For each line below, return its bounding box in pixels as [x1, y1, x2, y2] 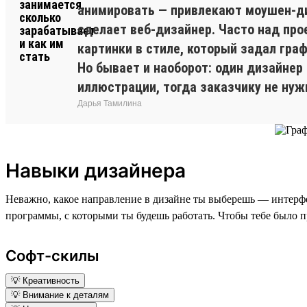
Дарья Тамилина [77, 98, 142, 108]
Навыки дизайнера [5, 158, 186, 182]
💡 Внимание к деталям [11, 289, 109, 300]
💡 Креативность [11, 275, 79, 286]
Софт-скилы [5, 246, 99, 265]
